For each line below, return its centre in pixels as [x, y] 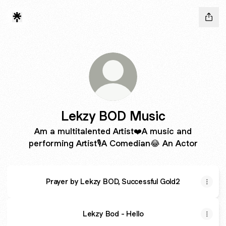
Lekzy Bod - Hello [113, 214]
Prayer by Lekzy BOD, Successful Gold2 [113, 181]
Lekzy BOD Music [113, 116]
